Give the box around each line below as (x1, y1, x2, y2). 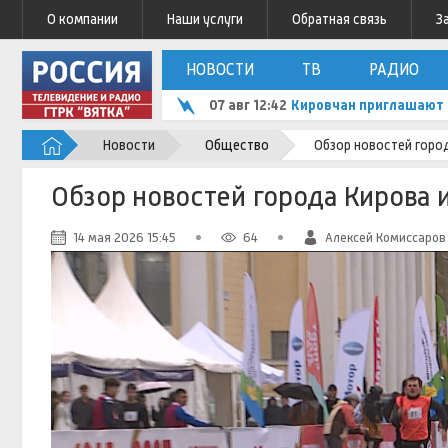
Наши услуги (167, 11, 243, 27)
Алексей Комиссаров (324, 230, 446, 245)
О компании (47, 11, 118, 27)
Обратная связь (292, 11, 387, 27)
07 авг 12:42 (209, 97, 287, 113)
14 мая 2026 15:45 (72, 230, 176, 245)
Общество (205, 136, 269, 153)
